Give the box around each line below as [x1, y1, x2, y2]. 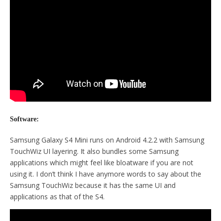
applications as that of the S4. [10, 192, 105, 202]
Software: [10, 115, 39, 123]
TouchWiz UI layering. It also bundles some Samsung [10, 147, 179, 156]
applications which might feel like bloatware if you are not [10, 158, 193, 168]
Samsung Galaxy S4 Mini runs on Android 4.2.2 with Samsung [10, 135, 204, 145]
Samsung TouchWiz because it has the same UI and [10, 181, 176, 190]
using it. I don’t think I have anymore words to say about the [10, 169, 201, 179]
